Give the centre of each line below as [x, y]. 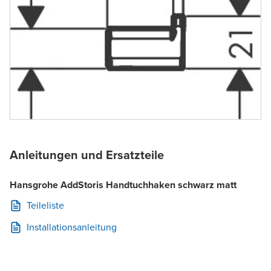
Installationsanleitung [72, 227]
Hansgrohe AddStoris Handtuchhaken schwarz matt [123, 185]
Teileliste [45, 206]
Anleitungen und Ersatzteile [87, 155]
